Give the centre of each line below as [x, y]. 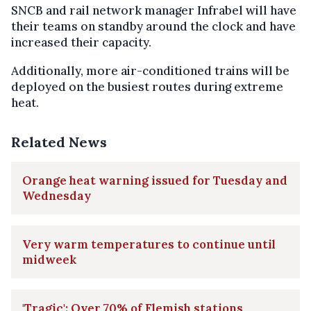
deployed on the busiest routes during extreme [147, 87]
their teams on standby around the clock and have [153, 27]
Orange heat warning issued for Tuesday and [155, 181]
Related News [59, 142]
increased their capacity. [81, 43]
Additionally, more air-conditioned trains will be [150, 71]
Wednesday [57, 196]
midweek [49, 260]
